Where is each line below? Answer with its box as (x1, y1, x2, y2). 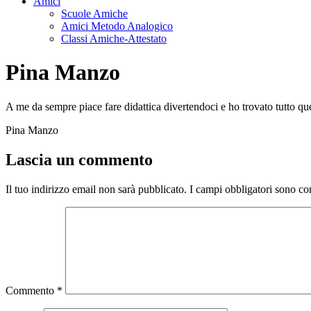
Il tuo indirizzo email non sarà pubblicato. (6, 183, 187, 195)
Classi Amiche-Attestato (61, 33, 167, 44)
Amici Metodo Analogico (61, 20, 173, 32)
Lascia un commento (6, 150, 153, 169)
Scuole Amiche (61, 8, 128, 19)
